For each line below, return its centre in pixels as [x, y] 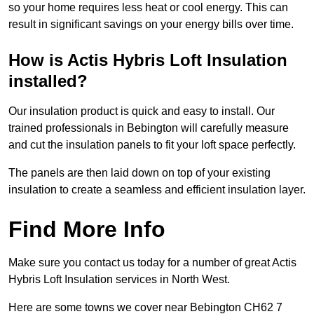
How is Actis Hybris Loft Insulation [148, 60]
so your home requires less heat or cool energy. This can [148, 8]
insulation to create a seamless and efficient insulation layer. [157, 190]
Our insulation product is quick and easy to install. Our [142, 111]
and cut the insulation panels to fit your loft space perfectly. [153, 145]
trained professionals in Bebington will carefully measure [149, 128]
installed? [48, 81]
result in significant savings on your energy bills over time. [151, 25]
